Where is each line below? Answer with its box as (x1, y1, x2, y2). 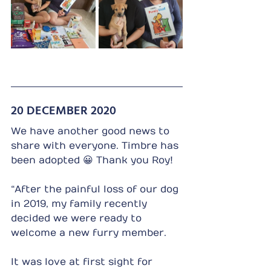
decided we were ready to (11, 212, 145, 224)
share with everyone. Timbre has (11, 140, 181, 151)
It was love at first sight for (11, 256, 155, 267)
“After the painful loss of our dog (11, 183, 181, 195)
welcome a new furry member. (11, 227, 166, 238)
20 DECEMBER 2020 (11, 100, 116, 119)
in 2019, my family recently (11, 198, 150, 209)
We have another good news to (11, 125, 172, 137)
